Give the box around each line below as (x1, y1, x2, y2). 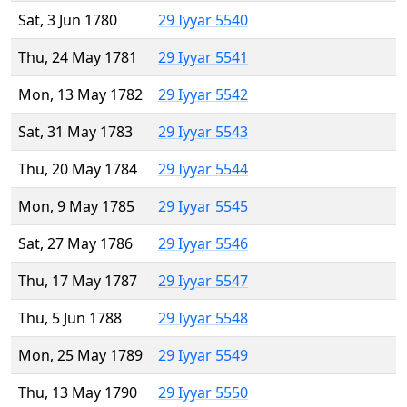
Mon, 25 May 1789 (18, 345, 143, 366)
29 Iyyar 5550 (158, 382, 248, 403)
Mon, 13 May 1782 (18, 84, 143, 105)
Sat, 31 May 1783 (18, 122, 133, 143)
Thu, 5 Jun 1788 (18, 308, 122, 329)
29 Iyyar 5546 (158, 233, 248, 254)
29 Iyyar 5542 (158, 84, 248, 105)
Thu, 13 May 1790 (18, 382, 137, 403)
